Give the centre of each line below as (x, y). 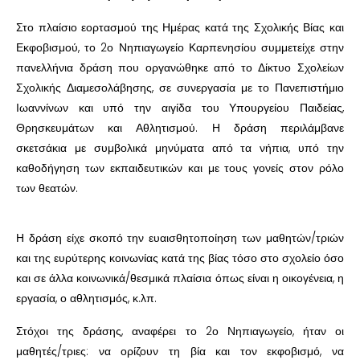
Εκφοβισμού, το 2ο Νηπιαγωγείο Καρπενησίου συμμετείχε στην (180, 47)
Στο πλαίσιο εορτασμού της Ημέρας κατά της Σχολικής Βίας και (180, 27)
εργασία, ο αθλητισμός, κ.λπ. (86, 298)
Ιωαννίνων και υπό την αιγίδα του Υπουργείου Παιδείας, (180, 108)
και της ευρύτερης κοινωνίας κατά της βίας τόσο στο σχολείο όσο (180, 258)
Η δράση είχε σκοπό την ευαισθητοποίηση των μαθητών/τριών (180, 238)
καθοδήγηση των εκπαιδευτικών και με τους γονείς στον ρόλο (180, 168)
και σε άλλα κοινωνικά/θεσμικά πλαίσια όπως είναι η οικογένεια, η (180, 278)
